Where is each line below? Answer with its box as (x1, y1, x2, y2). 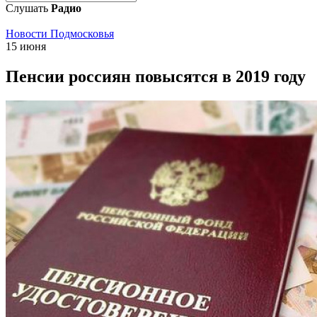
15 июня (6, 40, 46, 52)
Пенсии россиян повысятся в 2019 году (6, 67, 306, 86)
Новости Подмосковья (6, 28, 114, 40)
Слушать (6, 2, 51, 14)
